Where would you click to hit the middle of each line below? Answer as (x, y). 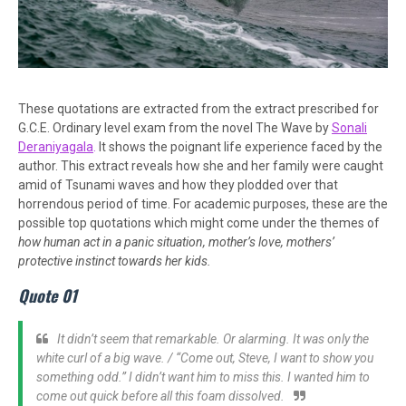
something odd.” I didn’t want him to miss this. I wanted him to (203, 377)
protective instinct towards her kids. (115, 261)
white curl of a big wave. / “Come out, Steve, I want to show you (205, 358)
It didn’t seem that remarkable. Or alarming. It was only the (213, 339)
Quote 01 (48, 296)
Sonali (349, 128)
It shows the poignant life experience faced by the (239, 147)
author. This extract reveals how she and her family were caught (201, 166)
